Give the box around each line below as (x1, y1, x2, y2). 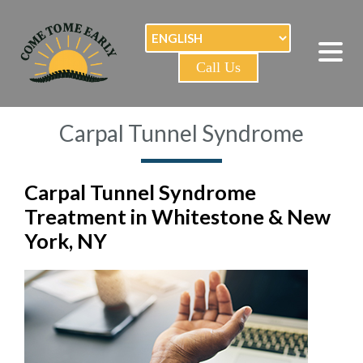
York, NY (24, 228, 107, 253)
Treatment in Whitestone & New (24, 203, 331, 228)
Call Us (195, 59, 241, 76)
